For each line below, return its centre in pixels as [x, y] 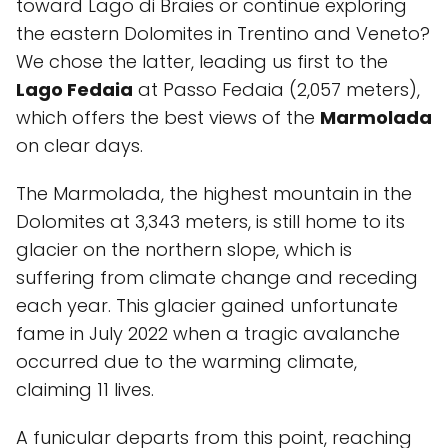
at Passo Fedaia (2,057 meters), [276, 89]
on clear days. [79, 145]
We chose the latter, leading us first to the [202, 61]
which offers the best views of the [168, 117]
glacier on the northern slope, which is [184, 249]
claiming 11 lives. [85, 389]
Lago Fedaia [74, 89]
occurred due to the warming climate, [186, 361]
